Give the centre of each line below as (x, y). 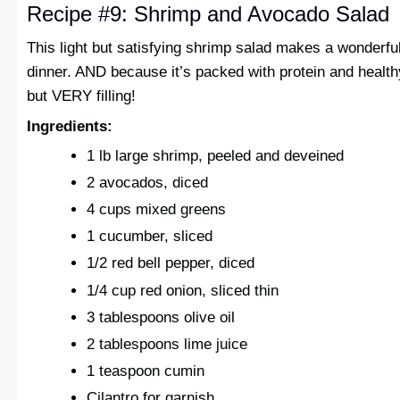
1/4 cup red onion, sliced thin (183, 290)
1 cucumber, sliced (150, 237)
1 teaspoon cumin (146, 371)
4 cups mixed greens (157, 210)
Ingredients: (70, 127)
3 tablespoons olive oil (161, 317)
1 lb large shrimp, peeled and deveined (216, 156)
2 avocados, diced (148, 183)
